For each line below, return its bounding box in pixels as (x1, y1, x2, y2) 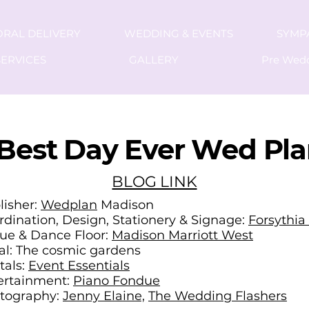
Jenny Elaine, (63, 288, 145, 304)
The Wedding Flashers (148, 288, 287, 304)
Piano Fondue (73, 273, 160, 289)
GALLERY (129, 53, 179, 66)
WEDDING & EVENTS (123, 27, 233, 40)
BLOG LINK (112, 172, 197, 192)
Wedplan (41, 197, 97, 213)
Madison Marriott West (112, 228, 253, 243)
